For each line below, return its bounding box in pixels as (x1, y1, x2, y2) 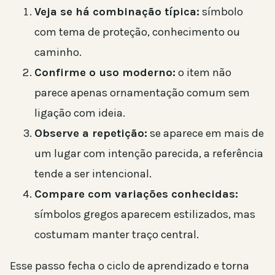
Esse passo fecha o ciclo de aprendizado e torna (10, 259, 249, 273)
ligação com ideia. (34, 106, 125, 120)
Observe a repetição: (34, 126, 147, 140)
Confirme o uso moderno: (34, 65, 176, 79)
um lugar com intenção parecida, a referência (34, 146, 263, 160)
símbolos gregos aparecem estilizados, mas (34, 207, 255, 221)
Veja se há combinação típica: (34, 4, 199, 18)
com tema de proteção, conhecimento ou (34, 25, 240, 39)
